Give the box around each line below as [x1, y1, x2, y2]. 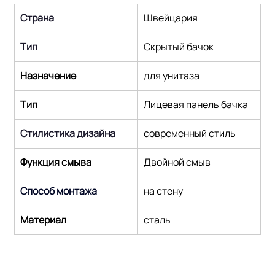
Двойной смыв [144, 155, 211, 169]
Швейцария [144, 10, 198, 25]
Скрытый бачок [144, 39, 214, 53]
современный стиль [144, 126, 236, 140]
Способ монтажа [20, 184, 98, 198]
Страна [20, 10, 55, 25]
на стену [144, 184, 184, 198]
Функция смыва [20, 155, 92, 169]
